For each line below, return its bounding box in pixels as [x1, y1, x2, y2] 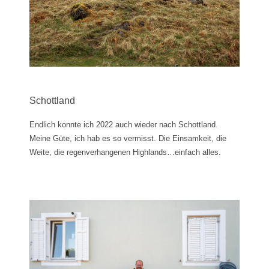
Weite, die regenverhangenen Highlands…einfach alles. [29, 147, 221, 157]
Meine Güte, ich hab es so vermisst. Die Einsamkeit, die [29, 133, 226, 143]
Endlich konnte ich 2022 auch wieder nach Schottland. [29, 119, 218, 129]
